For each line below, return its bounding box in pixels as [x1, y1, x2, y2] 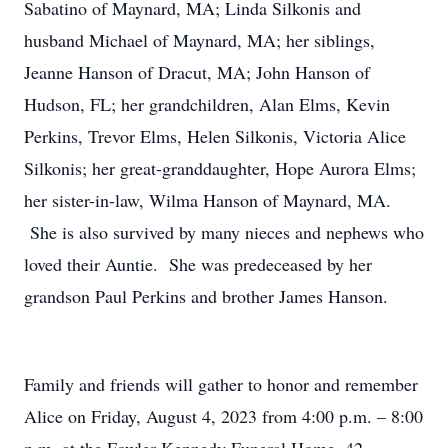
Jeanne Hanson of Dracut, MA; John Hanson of [24, 60, 370, 84]
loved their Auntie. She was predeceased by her [24, 252, 372, 276]
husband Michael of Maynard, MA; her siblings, [24, 28, 375, 52]
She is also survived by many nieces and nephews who [24, 220, 424, 244]
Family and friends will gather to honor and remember [24, 372, 418, 396]
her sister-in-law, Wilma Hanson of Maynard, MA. [24, 188, 391, 212]
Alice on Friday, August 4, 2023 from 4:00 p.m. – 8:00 [24, 404, 423, 428]
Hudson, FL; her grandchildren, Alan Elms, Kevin [24, 92, 390, 116]
